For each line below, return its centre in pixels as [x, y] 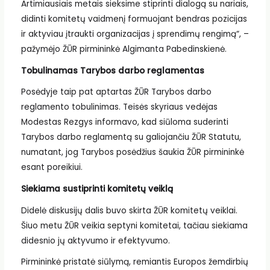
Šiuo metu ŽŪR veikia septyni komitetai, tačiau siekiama [134, 225]
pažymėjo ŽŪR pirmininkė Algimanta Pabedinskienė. [124, 49]
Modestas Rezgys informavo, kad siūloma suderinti [124, 122]
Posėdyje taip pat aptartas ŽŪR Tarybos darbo [116, 92]
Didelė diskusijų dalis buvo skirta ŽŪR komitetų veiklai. [129, 210]
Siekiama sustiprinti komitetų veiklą [97, 189]
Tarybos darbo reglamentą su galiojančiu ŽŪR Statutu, [131, 137]
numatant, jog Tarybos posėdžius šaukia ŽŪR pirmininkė [132, 152]
